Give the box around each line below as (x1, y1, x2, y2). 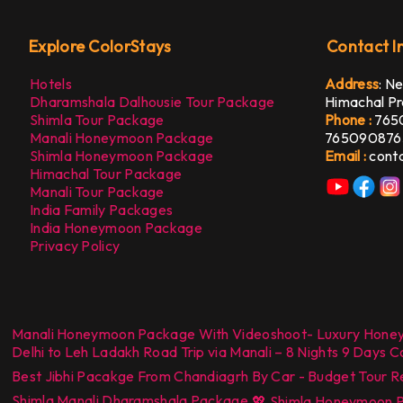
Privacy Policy (30, 236, 121, 255)
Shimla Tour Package (30, 110, 165, 129)
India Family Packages (30, 200, 174, 219)
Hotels (30, 74, 72, 93)
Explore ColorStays (29, 35, 172, 57)
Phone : (325, 110, 372, 129)
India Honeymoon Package (30, 218, 202, 237)
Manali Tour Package (30, 182, 165, 201)
